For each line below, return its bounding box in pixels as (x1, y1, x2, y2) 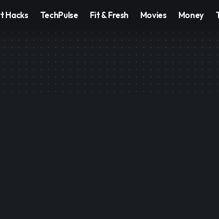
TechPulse (40, 9, 78, 20)
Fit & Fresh (89, 9, 129, 20)
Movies (140, 9, 167, 20)
